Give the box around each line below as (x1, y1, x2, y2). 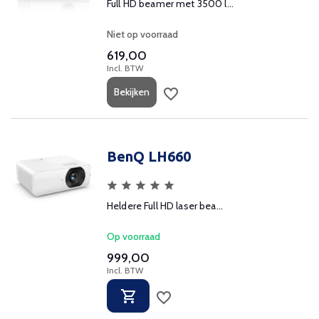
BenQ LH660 (107, 148, 191, 164)
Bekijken (114, 85, 150, 98)
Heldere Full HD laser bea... (107, 199, 223, 212)
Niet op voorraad (107, 28, 178, 41)
